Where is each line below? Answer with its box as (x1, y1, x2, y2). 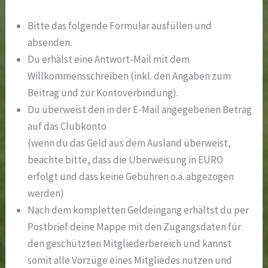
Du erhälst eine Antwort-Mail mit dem (28, 52, 190, 66)
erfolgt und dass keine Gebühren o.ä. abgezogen (28, 169, 234, 183)
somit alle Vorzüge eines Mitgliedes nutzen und (28, 253, 233, 267)
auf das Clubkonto (28, 119, 107, 133)
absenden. (28, 35, 72, 49)
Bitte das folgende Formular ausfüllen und (28, 19, 212, 32)
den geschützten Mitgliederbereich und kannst (28, 236, 232, 250)
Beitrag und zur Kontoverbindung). (28, 86, 179, 99)
